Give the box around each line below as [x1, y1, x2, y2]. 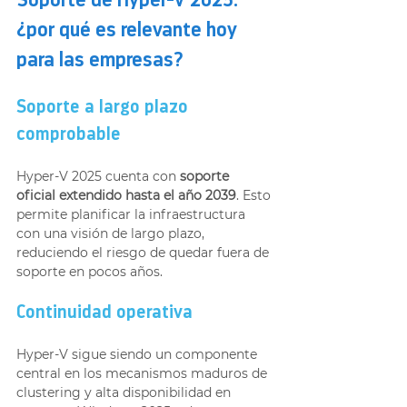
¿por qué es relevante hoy [16, 21, 242, 42]
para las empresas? [16, 51, 184, 72]
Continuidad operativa [16, 304, 193, 323]
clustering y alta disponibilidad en [16, 384, 234, 401]
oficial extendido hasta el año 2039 [16, 187, 236, 203]
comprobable [16, 126, 121, 144]
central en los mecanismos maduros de [16, 365, 271, 382]
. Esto [236, 187, 274, 203]
